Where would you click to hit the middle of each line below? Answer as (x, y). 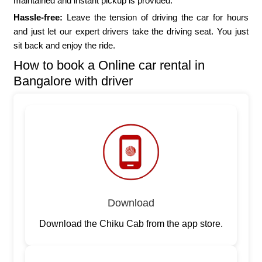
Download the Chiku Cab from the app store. (131, 224)
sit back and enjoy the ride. (65, 46)
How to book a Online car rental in (109, 65)
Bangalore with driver (73, 81)
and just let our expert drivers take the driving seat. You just (131, 32)
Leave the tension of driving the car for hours (156, 18)
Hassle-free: (38, 18)
